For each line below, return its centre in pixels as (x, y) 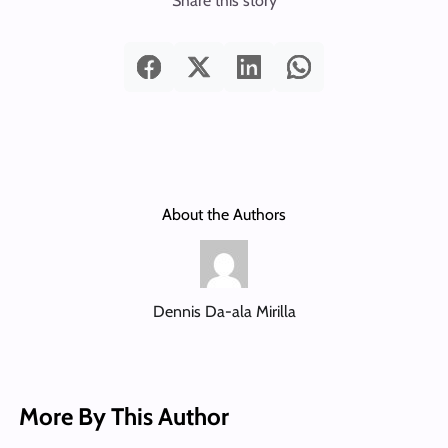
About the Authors (224, 215)
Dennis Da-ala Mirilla (224, 312)
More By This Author (123, 416)
